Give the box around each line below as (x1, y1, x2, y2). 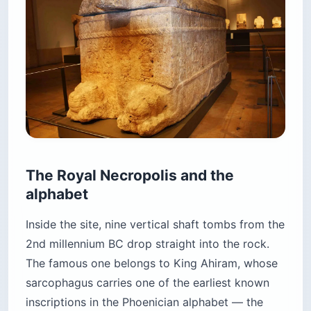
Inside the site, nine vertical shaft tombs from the (26, 217, 285, 231)
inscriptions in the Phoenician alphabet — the (26, 294, 263, 309)
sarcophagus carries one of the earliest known (26, 275, 269, 289)
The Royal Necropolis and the (26, 166, 234, 184)
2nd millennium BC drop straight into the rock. (26, 236, 269, 251)
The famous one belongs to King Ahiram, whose (26, 255, 278, 270)
